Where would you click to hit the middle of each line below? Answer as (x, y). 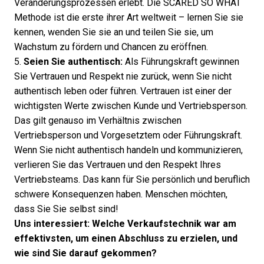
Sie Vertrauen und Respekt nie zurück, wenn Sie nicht (123, 76)
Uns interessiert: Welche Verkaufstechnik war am (125, 224)
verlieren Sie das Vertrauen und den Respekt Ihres (118, 165)
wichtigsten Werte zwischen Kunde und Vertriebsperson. (131, 106)
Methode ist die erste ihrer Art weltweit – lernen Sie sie (129, 17)
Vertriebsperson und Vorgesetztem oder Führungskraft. (128, 135)
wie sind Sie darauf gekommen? (85, 253)
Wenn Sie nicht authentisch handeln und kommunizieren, (128, 150)
